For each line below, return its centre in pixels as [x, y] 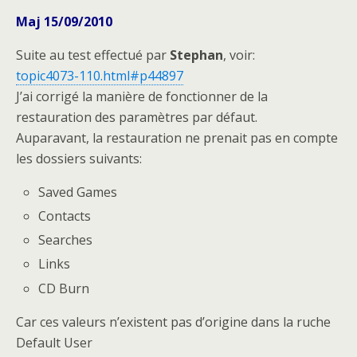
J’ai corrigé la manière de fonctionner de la [142, 96]
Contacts [65, 216]
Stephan [196, 55]
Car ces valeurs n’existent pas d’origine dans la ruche [173, 322]
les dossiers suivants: [79, 158]
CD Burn [64, 288]
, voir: [239, 55]
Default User [54, 342]
